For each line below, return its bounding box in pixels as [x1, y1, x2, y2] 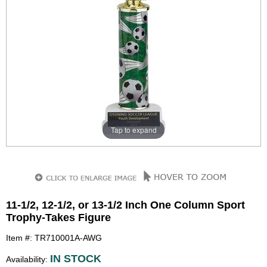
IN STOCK [50, 253, 101, 265]
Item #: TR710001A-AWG [6, 233, 102, 243]
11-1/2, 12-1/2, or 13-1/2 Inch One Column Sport [6, 199, 245, 211]
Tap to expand [110, 124, 157, 135]
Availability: [6, 254, 50, 264]
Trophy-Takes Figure [6, 212, 111, 223]
